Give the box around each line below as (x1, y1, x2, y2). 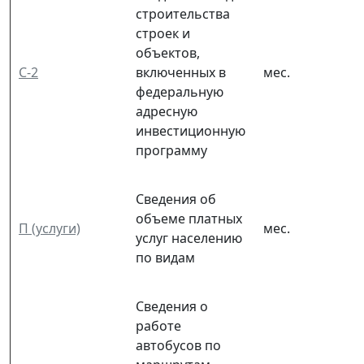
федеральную (136, 82, 223, 101)
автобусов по (136, 336, 221, 354)
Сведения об (136, 189, 216, 208)
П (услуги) (19, 219, 80, 237)
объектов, (136, 43, 200, 62)
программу (136, 141, 207, 159)
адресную (136, 102, 197, 120)
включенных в (136, 63, 226, 81)
